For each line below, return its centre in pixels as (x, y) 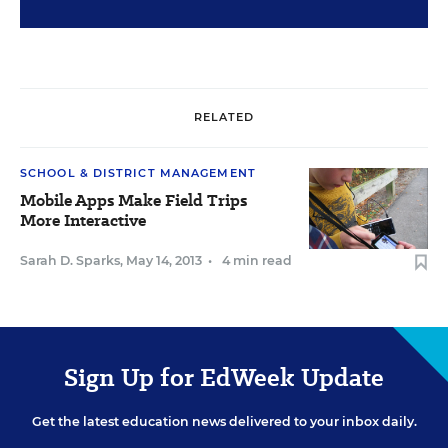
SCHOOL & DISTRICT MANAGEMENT (138, 172)
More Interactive (83, 220)
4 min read (257, 260)
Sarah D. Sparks (70, 260)
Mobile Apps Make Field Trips (133, 200)
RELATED (224, 117)
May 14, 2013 (164, 260)
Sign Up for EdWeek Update (224, 377)
